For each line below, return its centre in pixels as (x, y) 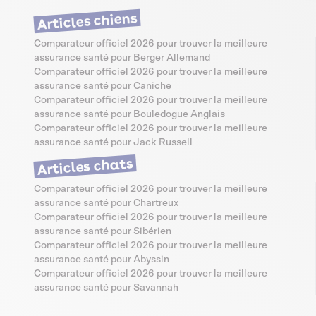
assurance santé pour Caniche (103, 86)
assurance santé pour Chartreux (106, 203)
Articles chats (85, 166)
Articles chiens (87, 22)
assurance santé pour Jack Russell (113, 143)
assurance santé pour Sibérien (103, 232)
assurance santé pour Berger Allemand (122, 58)
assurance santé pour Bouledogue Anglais (129, 115)
